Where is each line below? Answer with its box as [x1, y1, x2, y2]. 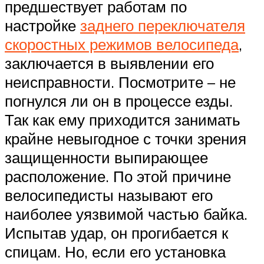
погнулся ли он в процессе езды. [5, 91, 233, 111]
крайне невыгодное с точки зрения [5, 129, 246, 148]
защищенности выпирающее [5, 148, 208, 167]
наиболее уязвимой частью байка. [5, 204, 247, 224]
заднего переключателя [80, 16, 245, 35]
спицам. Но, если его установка [5, 242, 226, 262]
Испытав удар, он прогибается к [5, 223, 228, 243]
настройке [5, 16, 80, 35]
